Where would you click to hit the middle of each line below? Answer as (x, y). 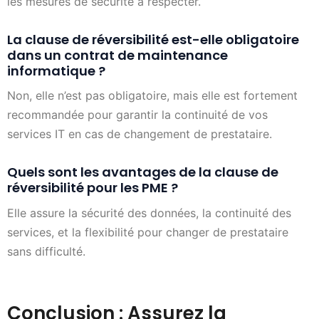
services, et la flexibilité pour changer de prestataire (148, 232)
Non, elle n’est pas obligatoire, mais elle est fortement (152, 96)
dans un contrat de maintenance (117, 55)
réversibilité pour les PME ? (93, 188)
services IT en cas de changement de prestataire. (140, 134)
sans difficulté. (46, 251)
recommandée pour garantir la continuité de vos (137, 115)
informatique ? (56, 70)
